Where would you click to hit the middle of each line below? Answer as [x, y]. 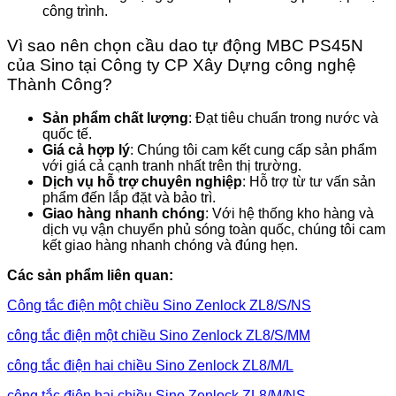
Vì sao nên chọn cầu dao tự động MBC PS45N [185, 45]
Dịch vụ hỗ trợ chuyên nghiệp [142, 182]
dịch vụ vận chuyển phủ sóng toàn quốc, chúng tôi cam [214, 230]
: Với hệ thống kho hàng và [289, 214]
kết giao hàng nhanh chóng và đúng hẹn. [170, 246]
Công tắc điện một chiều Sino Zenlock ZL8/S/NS [159, 306]
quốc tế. [67, 134]
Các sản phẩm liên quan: [90, 276]
